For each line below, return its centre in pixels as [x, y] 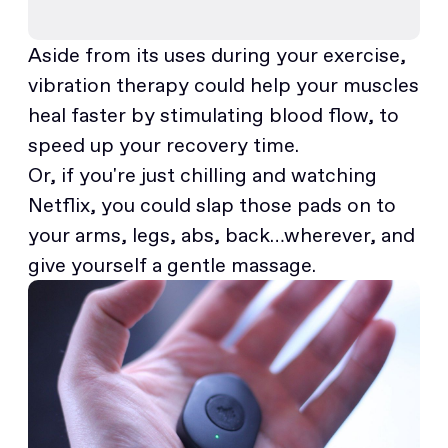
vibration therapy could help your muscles [223, 84]
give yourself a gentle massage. [172, 264]
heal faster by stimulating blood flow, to [213, 114]
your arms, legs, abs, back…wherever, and [221, 234]
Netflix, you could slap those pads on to [212, 204]
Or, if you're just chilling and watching [202, 174]
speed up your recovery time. [163, 144]
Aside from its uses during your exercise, [217, 54]
